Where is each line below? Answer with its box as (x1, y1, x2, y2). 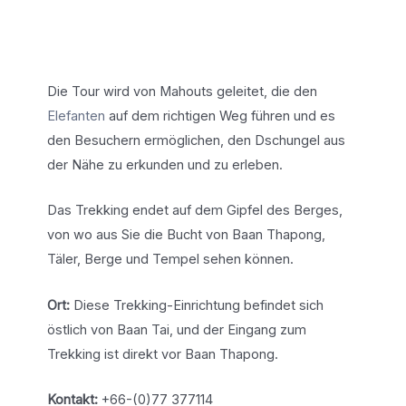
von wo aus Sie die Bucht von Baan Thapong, (46, 227, 325, 244)
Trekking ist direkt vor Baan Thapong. (46, 345, 278, 362)
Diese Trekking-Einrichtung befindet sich (69, 296, 324, 314)
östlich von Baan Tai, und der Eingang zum (46, 321, 306, 338)
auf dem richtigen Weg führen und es (104, 107, 335, 124)
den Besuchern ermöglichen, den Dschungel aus (46, 131, 345, 149)
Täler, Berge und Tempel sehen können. (46, 251, 294, 268)
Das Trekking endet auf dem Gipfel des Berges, (46, 202, 343, 219)
